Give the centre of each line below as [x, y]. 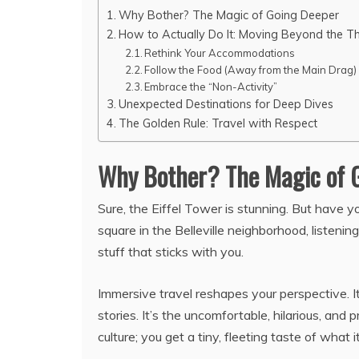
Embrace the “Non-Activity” [211, 87]
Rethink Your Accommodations [220, 53]
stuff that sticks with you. [171, 252]
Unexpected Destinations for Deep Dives [226, 104]
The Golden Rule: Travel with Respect [218, 123]
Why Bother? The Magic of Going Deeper [228, 15]
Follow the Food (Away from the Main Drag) [251, 70]
